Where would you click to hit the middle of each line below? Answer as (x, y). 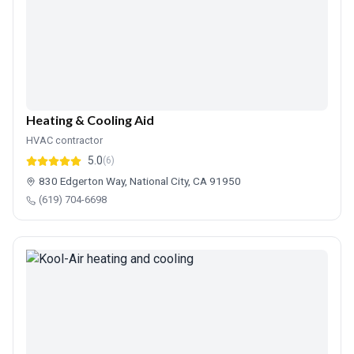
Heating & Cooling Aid (90, 120)
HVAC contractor (64, 140)
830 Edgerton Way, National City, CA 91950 (140, 181)
